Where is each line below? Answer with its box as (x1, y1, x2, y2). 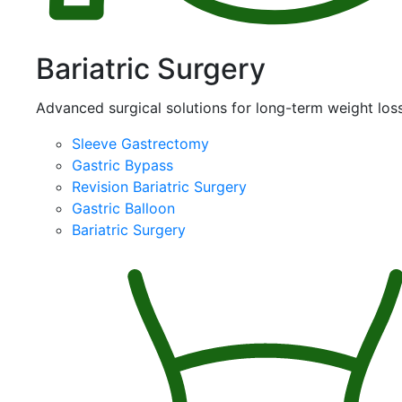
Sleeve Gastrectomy (72, 134, 209, 153)
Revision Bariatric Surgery (72, 177, 247, 196)
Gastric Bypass (72, 155, 173, 174)
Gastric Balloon (72, 198, 175, 217)
